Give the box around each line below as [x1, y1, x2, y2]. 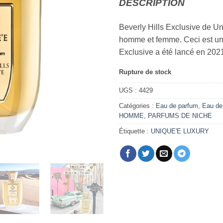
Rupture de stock [119, 68, 171, 76]
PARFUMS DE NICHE [148, 112, 212, 120]
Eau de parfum [156, 102, 198, 110]
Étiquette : [119, 127, 151, 135]
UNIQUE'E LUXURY [151, 127, 209, 135]
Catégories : [119, 102, 156, 110]
